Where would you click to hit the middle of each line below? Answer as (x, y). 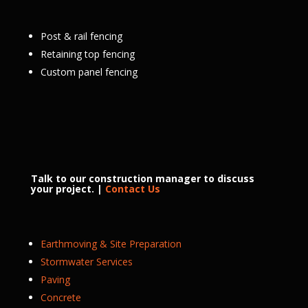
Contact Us (132, 189)
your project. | (68, 189)
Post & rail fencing (81, 36)
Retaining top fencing (87, 54)
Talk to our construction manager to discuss (142, 178)
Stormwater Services (86, 262)
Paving (55, 279)
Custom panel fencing (89, 72)
